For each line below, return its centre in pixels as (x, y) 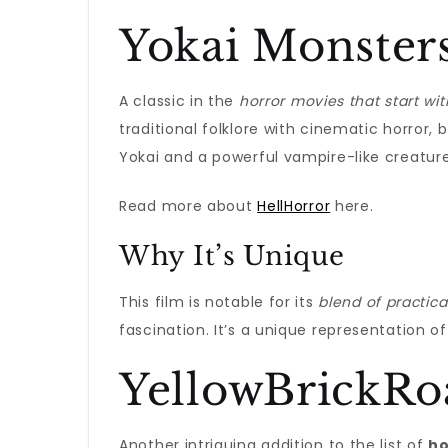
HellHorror (294, 206)
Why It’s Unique (232, 256)
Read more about (188, 206)
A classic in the (179, 101)
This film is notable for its (219, 302)
